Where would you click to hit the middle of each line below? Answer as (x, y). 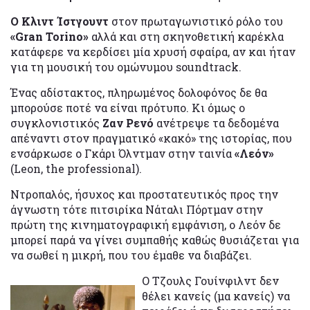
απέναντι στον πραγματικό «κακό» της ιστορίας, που (151, 138)
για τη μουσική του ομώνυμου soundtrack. (126, 67)
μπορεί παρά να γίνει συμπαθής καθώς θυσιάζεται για (155, 240)
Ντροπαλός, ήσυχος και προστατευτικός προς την (144, 194)
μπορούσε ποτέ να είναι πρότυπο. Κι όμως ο (128, 108)
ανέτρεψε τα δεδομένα (218, 123)
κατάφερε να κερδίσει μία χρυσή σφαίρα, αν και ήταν (153, 52)
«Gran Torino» (49, 37)
